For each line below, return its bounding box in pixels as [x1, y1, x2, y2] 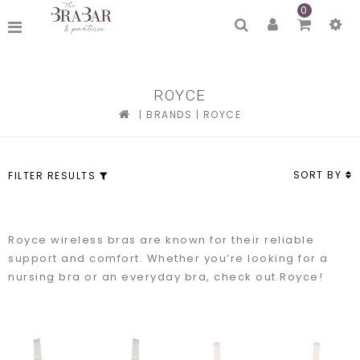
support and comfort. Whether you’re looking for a [8, 251, 329, 266]
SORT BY [292, 168, 346, 182]
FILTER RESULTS [8, 169, 96, 182]
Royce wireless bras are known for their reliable [8, 232, 314, 247]
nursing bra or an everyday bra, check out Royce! [8, 269, 323, 284]
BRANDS [146, 108, 192, 121]
